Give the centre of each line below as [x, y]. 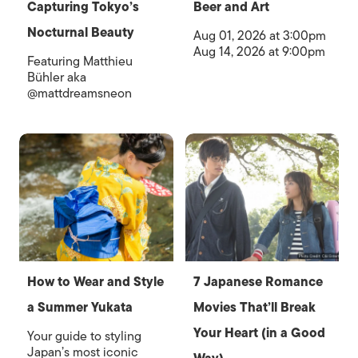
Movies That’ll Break [254, 308]
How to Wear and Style [95, 282]
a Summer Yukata [82, 308]
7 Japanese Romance [258, 282]
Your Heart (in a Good [259, 334]
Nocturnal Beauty [81, 33]
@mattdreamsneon [80, 94]
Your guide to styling [84, 337]
